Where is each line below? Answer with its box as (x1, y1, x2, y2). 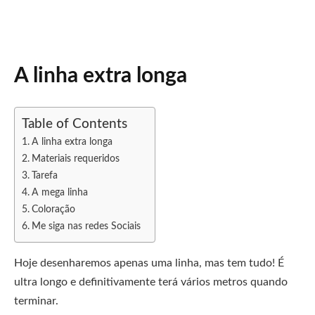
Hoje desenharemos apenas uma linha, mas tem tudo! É (14, 257, 284, 269)
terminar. (14, 295, 58, 307)
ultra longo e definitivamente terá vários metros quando (14, 276, 288, 288)
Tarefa (31, 170, 58, 181)
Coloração (31, 204, 75, 214)
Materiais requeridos (31, 153, 120, 164)
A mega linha (31, 187, 88, 198)
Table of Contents (22, 117, 127, 131)
